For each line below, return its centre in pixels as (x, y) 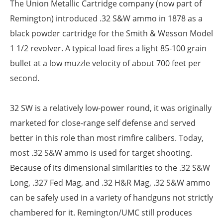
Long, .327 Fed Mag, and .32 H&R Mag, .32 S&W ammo (110, 183)
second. (25, 78)
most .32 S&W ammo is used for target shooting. (101, 153)
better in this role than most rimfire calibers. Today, (107, 138)
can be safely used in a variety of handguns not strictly (111, 198)
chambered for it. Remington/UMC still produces (101, 213)
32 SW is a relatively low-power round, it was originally (111, 108)
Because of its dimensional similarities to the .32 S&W (110, 168)
